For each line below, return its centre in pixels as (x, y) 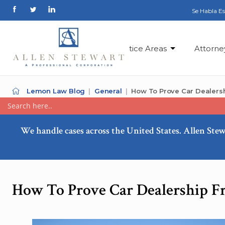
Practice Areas (140, 48)
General (108, 91)
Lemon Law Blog (56, 91)
